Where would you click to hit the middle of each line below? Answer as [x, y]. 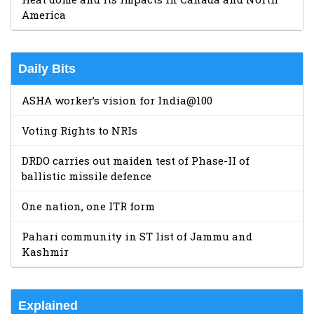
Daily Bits [47, 68]
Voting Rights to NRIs [80, 130]
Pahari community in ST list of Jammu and [137, 236]
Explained [48, 305]
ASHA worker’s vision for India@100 [117, 100]
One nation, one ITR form [88, 206]
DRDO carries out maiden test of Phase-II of [136, 160]
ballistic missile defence [87, 176]
